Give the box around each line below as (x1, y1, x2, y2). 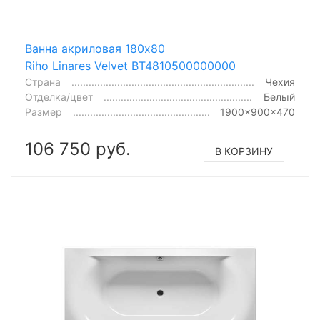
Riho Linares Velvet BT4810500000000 (25, 59, 236, 73)
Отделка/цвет (25, 91, 93, 103)
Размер (25, 106, 62, 118)
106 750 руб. (25, 139, 131, 159)
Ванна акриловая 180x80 (25, 41, 165, 56)
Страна (25, 76, 61, 88)
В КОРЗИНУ (215, 145, 273, 157)
